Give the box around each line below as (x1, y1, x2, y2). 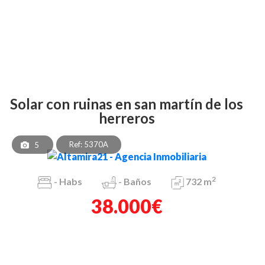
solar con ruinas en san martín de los (10, 95, 18, 112)
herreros (98, 109, 155, 127)
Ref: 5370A (69, 139, 108, 149)
